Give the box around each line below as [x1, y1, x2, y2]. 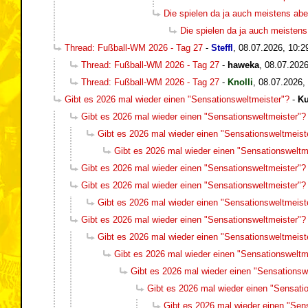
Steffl [211, 42, 233, 53]
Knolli [228, 76, 253, 87]
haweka [228, 59, 259, 70]
